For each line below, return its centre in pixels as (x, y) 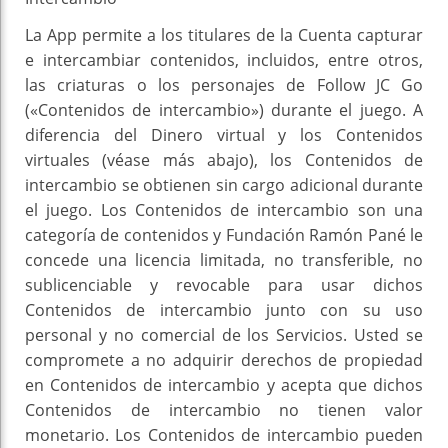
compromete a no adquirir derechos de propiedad (224, 360)
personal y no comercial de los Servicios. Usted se (224, 335)
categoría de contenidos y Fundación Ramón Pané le (224, 235)
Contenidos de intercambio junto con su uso (224, 310)
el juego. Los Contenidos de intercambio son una (224, 210)
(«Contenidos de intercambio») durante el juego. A (224, 110)
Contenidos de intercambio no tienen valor (224, 410)
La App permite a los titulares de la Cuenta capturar (224, 35)
